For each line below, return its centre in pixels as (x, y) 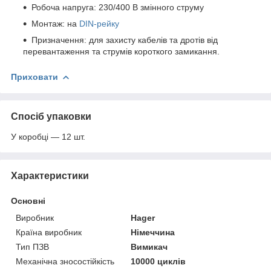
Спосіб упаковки (51, 116)
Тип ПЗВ (32, 247)
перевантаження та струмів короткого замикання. (121, 51)
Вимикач (149, 247)
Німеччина (153, 232)
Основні (28, 201)
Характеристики (50, 175)
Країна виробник (49, 232)
